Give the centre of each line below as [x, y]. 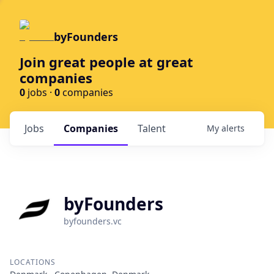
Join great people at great [106, 62]
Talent [152, 128]
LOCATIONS [33, 262]
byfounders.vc [93, 221]
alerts [233, 128]
